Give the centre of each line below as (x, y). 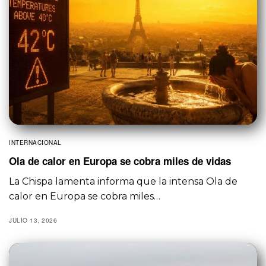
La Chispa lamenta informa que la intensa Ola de (123, 181)
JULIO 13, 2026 (33, 220)
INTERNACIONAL (35, 142)
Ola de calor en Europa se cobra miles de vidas (120, 161)
